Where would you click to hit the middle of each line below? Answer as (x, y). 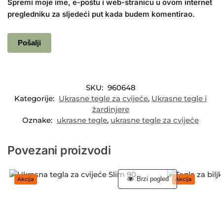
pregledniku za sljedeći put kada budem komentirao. (101, 14)
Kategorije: (35, 98)
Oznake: (38, 120)
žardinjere (110, 109)
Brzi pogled (152, 179)
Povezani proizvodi (59, 150)
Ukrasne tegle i (179, 98)
